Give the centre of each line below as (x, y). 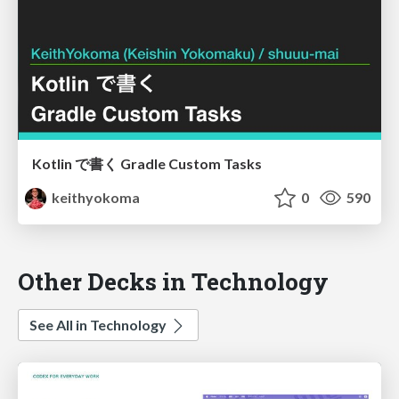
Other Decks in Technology (173, 281)
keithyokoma (95, 198)
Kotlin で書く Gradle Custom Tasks (147, 164)
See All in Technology (99, 325)
